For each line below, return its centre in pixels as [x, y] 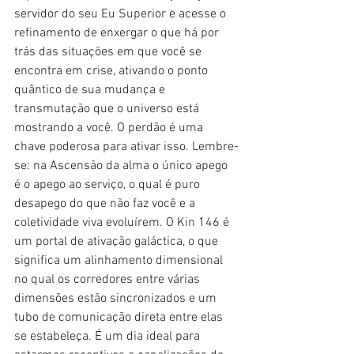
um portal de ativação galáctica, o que [118, 242]
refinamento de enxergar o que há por [118, 34]
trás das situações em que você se [109, 53]
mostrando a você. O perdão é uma [110, 128]
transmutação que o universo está [108, 109]
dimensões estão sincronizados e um [117, 299]
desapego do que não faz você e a [106, 204]
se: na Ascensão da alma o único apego [122, 166]
